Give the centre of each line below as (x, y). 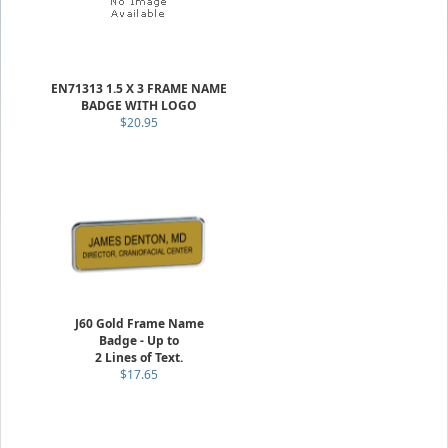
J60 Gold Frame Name (139, 323)
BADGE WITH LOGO (139, 105)
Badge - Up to (139, 340)
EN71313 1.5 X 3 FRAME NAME (139, 88)
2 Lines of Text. (139, 357)
